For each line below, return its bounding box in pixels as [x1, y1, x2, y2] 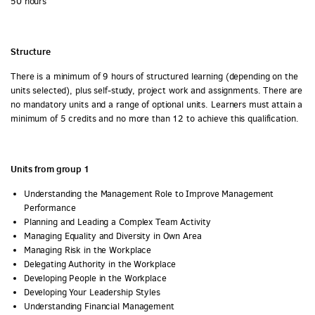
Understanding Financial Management [23, 300, 174, 312]
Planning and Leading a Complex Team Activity [23, 216, 211, 228]
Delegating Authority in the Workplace [23, 258, 176, 270]
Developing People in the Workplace [23, 272, 167, 284]
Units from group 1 [11, 162, 89, 175]
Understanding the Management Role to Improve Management [23, 188, 274, 200]
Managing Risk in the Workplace [23, 244, 152, 256]
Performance [23, 202, 76, 214]
